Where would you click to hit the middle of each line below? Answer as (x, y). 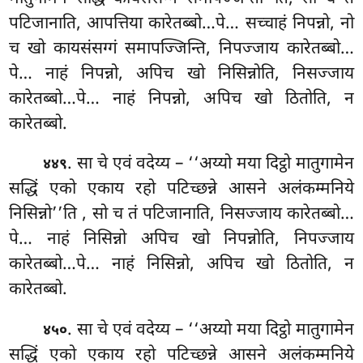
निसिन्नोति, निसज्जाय (286, 74)
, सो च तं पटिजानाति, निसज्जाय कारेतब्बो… (218, 215)
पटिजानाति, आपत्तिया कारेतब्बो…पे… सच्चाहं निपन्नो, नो (181, 24)
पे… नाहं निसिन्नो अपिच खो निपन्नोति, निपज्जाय (181, 240)
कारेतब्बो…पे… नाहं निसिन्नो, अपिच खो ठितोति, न (181, 265)
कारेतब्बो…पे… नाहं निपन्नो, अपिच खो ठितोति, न (181, 99)
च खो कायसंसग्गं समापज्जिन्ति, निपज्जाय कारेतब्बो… (181, 49)
